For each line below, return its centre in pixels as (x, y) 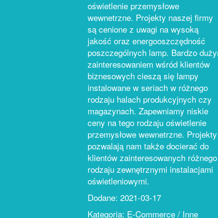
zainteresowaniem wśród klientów (149, 64)
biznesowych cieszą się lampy (143, 76)
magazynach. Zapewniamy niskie (148, 111)
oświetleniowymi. (118, 181)
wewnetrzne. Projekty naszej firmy (150, 17)
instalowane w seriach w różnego (148, 87)
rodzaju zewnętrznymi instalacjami (150, 169)
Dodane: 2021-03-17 (124, 197)
